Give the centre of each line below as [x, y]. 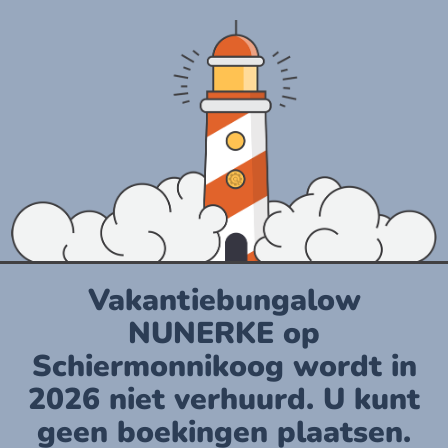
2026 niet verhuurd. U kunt [224, 399]
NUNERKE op [224, 333]
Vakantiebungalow [224, 300]
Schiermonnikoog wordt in [224, 366]
